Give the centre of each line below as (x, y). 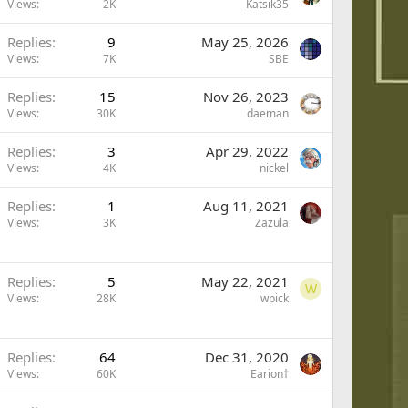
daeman (268, 113)
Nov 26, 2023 (246, 97)
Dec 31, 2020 (247, 357)
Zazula (272, 223)
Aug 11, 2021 (246, 206)
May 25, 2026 (245, 42)
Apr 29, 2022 (247, 151)
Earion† (270, 374)
